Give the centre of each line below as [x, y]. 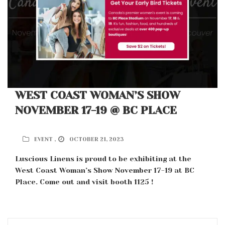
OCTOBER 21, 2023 [96, 140]
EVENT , [45, 140]
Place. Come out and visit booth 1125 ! [84, 182]
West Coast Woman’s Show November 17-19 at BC [105, 171]
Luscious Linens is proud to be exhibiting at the [103, 159]
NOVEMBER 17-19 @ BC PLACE [96, 110]
